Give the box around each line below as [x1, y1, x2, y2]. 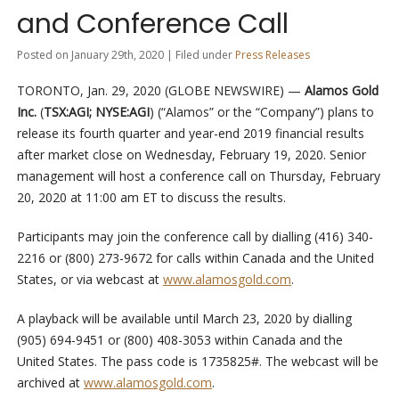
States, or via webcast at [16, 271, 163, 289]
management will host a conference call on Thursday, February [16, 167, 380, 185]
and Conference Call [16, 5, 289, 44]
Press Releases [234, 47, 310, 63]
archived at [16, 374, 84, 392]
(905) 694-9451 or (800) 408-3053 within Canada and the [16, 331, 343, 349]
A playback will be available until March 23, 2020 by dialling [16, 310, 352, 328]
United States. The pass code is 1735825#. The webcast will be [16, 353, 379, 370]
